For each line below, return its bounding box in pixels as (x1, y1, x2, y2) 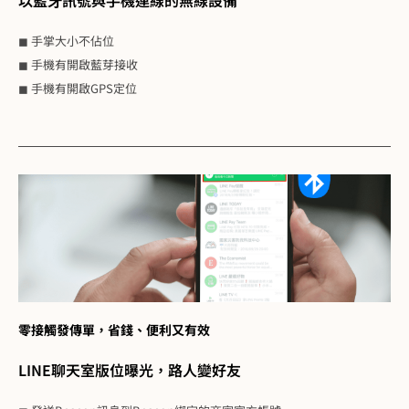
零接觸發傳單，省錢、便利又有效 (18, 320, 210, 339)
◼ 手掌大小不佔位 (18, 31, 114, 49)
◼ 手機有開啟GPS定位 (18, 79, 137, 97)
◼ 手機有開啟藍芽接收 (18, 55, 138, 73)
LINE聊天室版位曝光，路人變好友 (18, 358, 241, 381)
